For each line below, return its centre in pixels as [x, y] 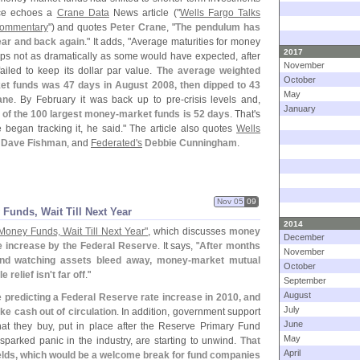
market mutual [226, 260]
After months [230, 246]
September [305, 280]
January [300, 108]
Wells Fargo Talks [220, 13]
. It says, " [178, 246]
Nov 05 [230, 201]
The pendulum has [218, 27]
